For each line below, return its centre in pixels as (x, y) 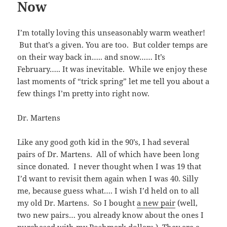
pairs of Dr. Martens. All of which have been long (108, 154)
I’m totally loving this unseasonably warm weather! (111, 32)
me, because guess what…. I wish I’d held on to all (108, 190)
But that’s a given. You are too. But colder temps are (113, 44)
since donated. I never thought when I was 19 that (109, 166)
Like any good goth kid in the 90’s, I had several (104, 142)
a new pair (156, 202)
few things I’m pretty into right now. (84, 93)
